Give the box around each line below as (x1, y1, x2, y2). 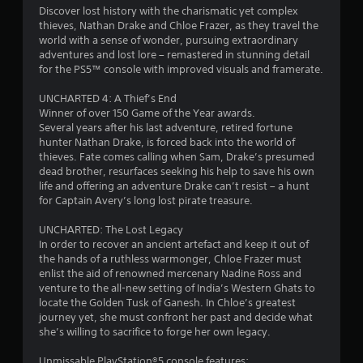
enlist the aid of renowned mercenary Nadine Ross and (39, 267, 301, 281)
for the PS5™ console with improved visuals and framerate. (39, 62, 323, 77)
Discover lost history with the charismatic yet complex (39, 4, 298, 19)
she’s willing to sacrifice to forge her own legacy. (39, 325, 271, 340)
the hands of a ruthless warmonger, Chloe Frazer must (39, 252, 301, 267)
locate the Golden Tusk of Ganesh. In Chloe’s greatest (39, 296, 296, 310)
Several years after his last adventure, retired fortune (39, 121, 293, 135)
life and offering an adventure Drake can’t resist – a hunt (39, 179, 310, 194)
